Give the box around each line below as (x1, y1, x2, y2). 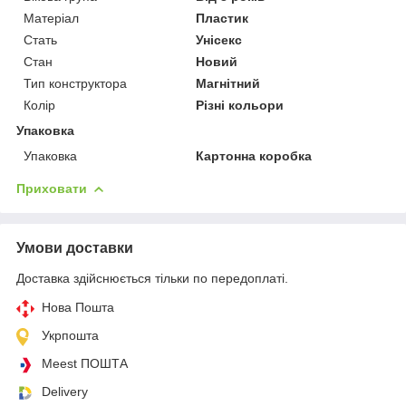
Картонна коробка (196, 148, 313, 163)
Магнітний (196, 75, 261, 91)
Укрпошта (42, 327, 99, 343)
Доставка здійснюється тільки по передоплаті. (16, 270, 288, 285)
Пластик (196, 10, 249, 25)
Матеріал (24, 10, 79, 25)
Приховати (16, 180, 87, 196)
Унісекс (196, 32, 243, 47)
